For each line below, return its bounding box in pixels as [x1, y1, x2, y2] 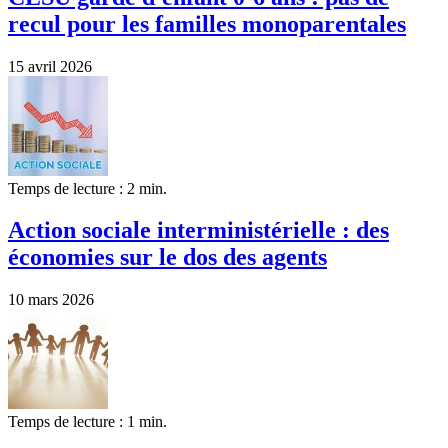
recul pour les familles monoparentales [8, 10, 406, 37]
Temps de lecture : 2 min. [8, 179, 167, 197]
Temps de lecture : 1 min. [8, 413, 167, 431]
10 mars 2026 [8, 291, 94, 309]
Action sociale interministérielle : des [8, 217, 389, 244]
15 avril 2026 [8, 57, 92, 75]
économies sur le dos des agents [8, 244, 327, 271]
